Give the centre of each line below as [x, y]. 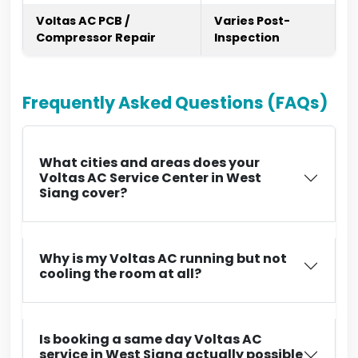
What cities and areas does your [149, 163]
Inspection [247, 38]
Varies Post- [252, 21]
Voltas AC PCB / [83, 21]
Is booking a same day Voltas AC [151, 339]
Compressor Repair [96, 38]
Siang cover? [83, 193]
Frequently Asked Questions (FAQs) [175, 103]
